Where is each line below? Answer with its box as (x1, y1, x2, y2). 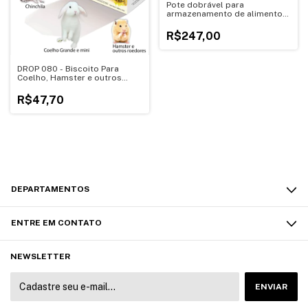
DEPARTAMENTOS (11, 184, 89, 195)
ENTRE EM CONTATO (11, 218, 102, 228)
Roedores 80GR (17, 82, 82, 92)
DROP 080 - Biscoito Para (17, 64, 119, 74)
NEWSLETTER (10, 252, 70, 262)
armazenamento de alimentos (166, 8, 287, 19)
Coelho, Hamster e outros (17, 73, 122, 83)
